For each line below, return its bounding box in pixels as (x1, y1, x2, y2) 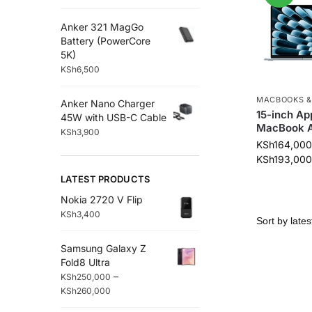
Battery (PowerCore (61, 34, 150, 47)
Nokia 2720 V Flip (61, 193, 143, 205)
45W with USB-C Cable (61, 111, 166, 123)
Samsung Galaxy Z (61, 242, 146, 255)
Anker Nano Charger (61, 97, 155, 109)
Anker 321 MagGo (61, 20, 143, 33)
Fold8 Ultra (61, 256, 110, 269)
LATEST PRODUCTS (61, 173, 150, 185)
